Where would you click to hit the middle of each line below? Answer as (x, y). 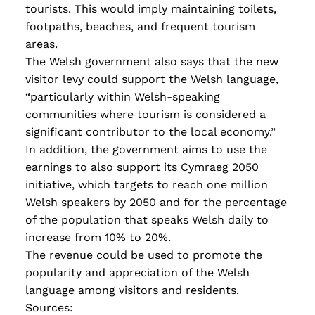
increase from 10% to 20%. (98, 238)
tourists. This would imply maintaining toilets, (151, 9)
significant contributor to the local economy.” (150, 132)
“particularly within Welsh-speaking (123, 97)
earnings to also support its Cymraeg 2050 (142, 167)
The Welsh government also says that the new (152, 62)
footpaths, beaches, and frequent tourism (140, 27)
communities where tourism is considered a (146, 115)
